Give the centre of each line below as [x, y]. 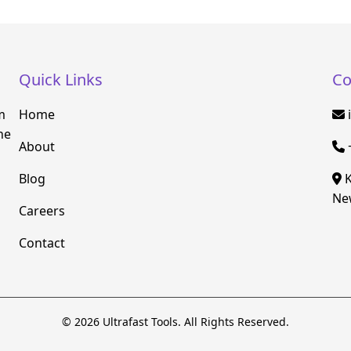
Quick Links [61, 80]
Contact [42, 243]
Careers [42, 211]
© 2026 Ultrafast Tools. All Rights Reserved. [175, 322]
